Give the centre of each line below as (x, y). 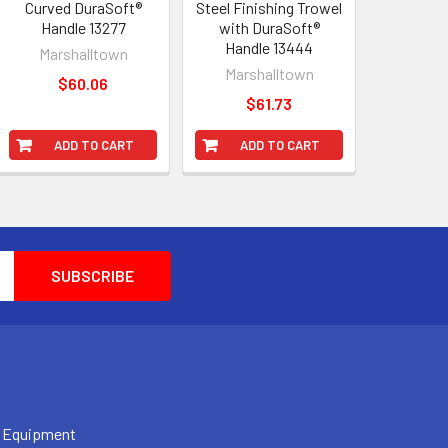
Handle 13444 (269, 47)
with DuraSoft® (269, 27)
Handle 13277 (83, 27)
